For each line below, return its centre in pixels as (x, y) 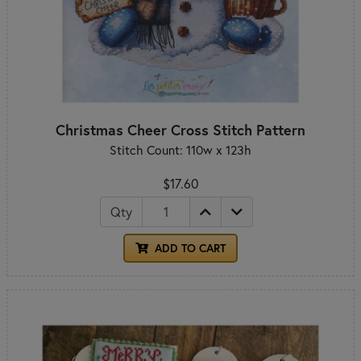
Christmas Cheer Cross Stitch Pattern (180, 129)
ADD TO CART (189, 248)
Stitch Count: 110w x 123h (180, 149)
